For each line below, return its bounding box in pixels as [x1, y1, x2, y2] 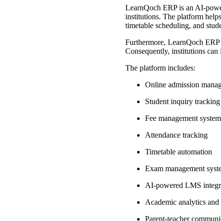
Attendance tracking [145, 131, 210, 140]
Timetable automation [145, 147, 214, 156]
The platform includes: [125, 64, 197, 73]
